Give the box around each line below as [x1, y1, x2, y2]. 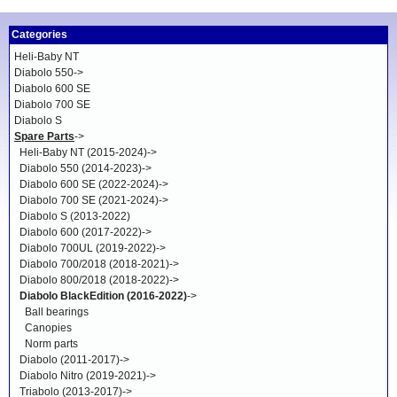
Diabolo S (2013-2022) [19, 210, 130, 223]
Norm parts [25, 338, 78, 351]
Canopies [25, 322, 72, 335]
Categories [12, 28, 67, 42]
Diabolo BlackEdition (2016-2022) [19, 290, 187, 303]
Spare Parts [14, 130, 74, 144]
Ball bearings [25, 306, 89, 319]
